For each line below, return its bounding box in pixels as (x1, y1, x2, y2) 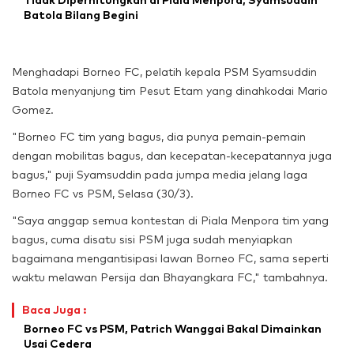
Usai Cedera (24, 337, 92, 352)
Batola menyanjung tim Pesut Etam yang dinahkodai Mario (12, 84, 328, 99)
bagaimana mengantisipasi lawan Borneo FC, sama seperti (12, 251, 329, 266)
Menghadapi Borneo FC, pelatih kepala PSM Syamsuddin (12, 65, 317, 80)
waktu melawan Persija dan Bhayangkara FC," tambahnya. (12, 270, 328, 285)
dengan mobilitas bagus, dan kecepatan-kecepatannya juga (12, 149, 332, 164)
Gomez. (12, 103, 54, 118)
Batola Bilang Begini (24, 8, 138, 23)
